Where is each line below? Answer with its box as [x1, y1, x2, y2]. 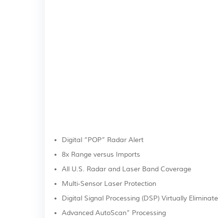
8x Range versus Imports [62, 150, 140, 159]
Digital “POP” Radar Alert [62, 136, 144, 145]
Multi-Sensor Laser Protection [62, 180, 156, 188]
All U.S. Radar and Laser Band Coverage [62, 165, 191, 174]
